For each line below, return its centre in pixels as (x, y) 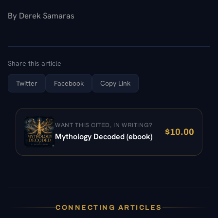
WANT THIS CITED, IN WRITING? (104, 125)
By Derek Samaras (41, 15)
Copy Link (115, 83)
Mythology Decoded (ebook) (104, 136)
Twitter (27, 83)
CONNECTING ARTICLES (109, 207)
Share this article (35, 63)
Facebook (69, 83)
